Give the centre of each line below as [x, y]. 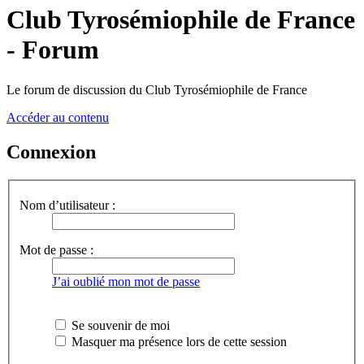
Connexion [51, 152]
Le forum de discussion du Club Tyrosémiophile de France [157, 89]
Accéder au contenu [58, 117]
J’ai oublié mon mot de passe [126, 282]
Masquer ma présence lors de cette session [178, 342]
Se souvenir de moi [119, 326]
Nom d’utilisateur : [67, 206]
